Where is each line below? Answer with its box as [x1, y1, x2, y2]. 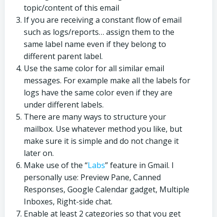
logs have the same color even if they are [24, 87, 172, 98]
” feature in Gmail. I [105, 160, 174, 170]
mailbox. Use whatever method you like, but [24, 124, 182, 134]
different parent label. [24, 51, 103, 62]
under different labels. [24, 99, 104, 110]
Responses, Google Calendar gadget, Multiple [24, 184, 189, 195]
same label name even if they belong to [24, 39, 166, 49]
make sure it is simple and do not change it [24, 136, 179, 146]
